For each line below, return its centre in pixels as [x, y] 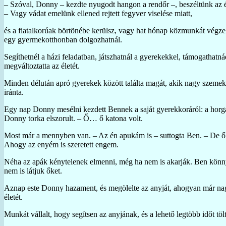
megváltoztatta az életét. [42, 66]
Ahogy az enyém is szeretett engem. [61, 144]
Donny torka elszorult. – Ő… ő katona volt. [73, 118]
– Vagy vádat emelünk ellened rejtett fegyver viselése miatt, [98, 13]
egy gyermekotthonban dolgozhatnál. [63, 39]
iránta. [14, 92]
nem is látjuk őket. [33, 171]
